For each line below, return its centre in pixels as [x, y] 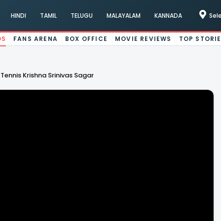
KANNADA [168, 15]
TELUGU [81, 15]
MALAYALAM [123, 15]
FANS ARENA [36, 39]
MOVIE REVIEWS [143, 39]
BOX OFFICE [87, 39]
